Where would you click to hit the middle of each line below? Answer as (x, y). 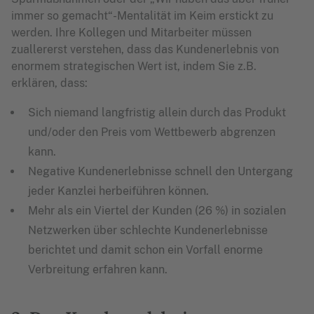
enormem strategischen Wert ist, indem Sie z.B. (134, 66)
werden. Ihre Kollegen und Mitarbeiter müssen (131, 33)
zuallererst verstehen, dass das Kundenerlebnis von (145, 49)
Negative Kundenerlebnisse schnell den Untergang (161, 171)
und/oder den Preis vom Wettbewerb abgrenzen (152, 132)
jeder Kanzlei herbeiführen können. (118, 191)
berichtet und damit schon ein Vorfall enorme (145, 250)
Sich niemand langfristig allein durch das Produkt (157, 112)
